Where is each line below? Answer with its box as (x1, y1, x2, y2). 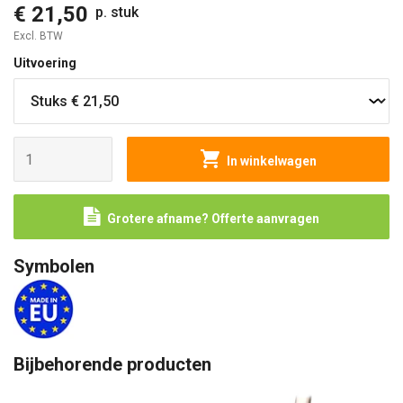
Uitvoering (13, 56, 76, 70)
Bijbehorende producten (13, 354, 211, 375)
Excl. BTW (13, 30, 63, 42)
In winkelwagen (226, 154, 317, 168)
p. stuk (95, 4, 139, 21)
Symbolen (13, 255, 94, 277)
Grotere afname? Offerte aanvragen (107, 211, 319, 226)
